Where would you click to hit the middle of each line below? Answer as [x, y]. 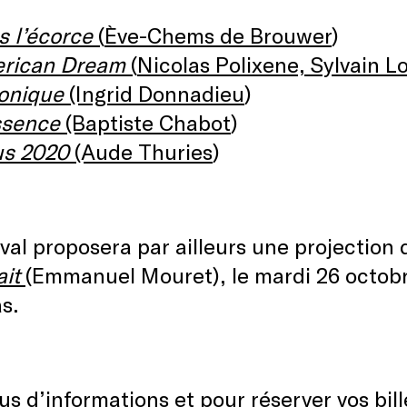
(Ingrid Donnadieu [154, 93]
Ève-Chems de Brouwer [218, 35]
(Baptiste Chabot [145, 122]
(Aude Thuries [141, 151]
